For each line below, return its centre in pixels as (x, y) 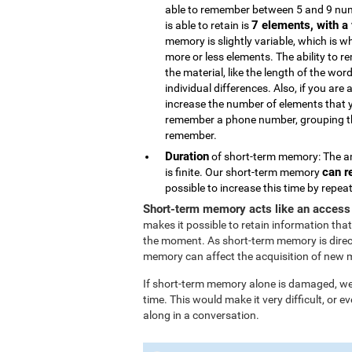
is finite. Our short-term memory (244, 172)
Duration (187, 156)
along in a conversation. (201, 315)
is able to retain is (208, 25)
